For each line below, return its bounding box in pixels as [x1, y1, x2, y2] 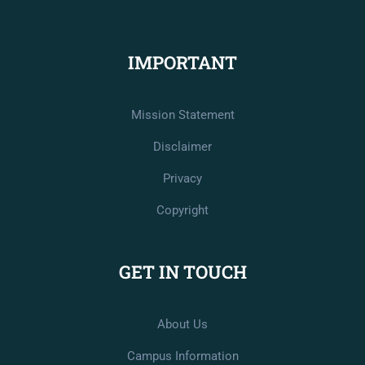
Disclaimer [153, 139, 212, 154]
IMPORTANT [128, 50, 237, 74]
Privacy [163, 170, 202, 186]
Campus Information [126, 348, 239, 363]
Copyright [156, 202, 209, 218]
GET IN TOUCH [118, 259, 247, 284]
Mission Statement [130, 107, 235, 122]
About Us [157, 316, 208, 332]
